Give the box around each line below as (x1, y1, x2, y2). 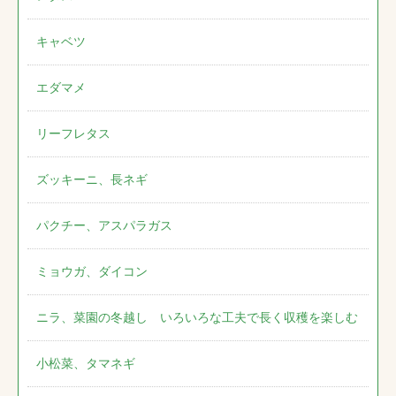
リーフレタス (36, 126, 110, 141)
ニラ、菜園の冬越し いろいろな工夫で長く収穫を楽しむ (36, 310, 358, 325)
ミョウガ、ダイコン (36, 264, 148, 279)
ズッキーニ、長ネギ (36, 172, 148, 187)
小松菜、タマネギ (36, 356, 135, 371)
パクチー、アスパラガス (36, 218, 172, 233)
